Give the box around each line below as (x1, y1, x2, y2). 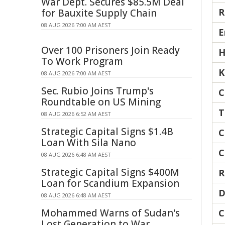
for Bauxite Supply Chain (41, 7, 157, 20)
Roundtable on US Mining (41, 95, 161, 108)
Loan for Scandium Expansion (41, 177, 179, 190)
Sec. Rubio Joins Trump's (41, 84, 154, 97)
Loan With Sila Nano (41, 136, 136, 149)
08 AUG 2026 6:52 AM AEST (41, 110, 111, 118)
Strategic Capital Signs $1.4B (41, 125, 173, 138)
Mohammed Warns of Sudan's (41, 206, 180, 219)
